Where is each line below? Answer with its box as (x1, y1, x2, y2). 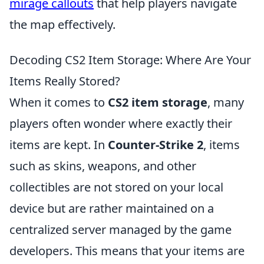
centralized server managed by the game (9, 222, 232, 237)
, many (207, 94, 244, 110)
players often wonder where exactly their (9, 115, 232, 131)
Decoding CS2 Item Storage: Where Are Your (9, 52, 251, 68)
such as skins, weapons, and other (9, 158, 196, 174)
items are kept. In (9, 137, 108, 153)
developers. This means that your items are (9, 243, 245, 259)
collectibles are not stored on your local (9, 179, 223, 195)
